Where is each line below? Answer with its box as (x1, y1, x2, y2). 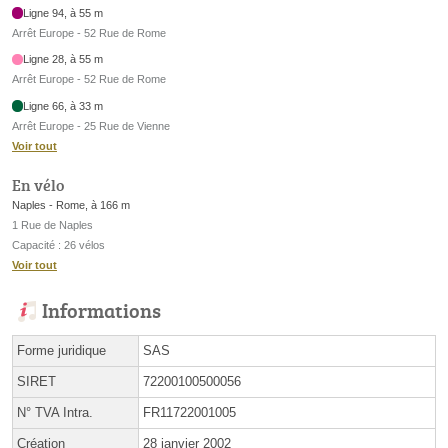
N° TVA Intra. (17, 405, 93, 421)
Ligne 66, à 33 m (23, 99, 104, 112)
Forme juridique (17, 343, 106, 359)
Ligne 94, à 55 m (23, 6, 104, 19)
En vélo (12, 174, 64, 197)
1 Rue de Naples (12, 219, 93, 232)
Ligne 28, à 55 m (23, 53, 104, 66)
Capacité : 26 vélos (12, 239, 105, 252)
